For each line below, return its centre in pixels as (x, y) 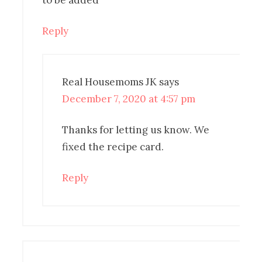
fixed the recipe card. (113, 147)
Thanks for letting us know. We (136, 130)
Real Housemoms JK (110, 82)
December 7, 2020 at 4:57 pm (129, 99)
